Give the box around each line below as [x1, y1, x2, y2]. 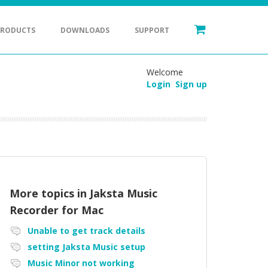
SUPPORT [135, 25, 169, 35]
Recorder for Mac [10, 203, 104, 218]
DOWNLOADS [60, 25, 109, 35]
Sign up [175, 78, 207, 90]
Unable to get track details [28, 225, 146, 237]
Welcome [147, 66, 183, 78]
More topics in [10, 186, 90, 201]
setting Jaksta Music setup [28, 241, 146, 253]
